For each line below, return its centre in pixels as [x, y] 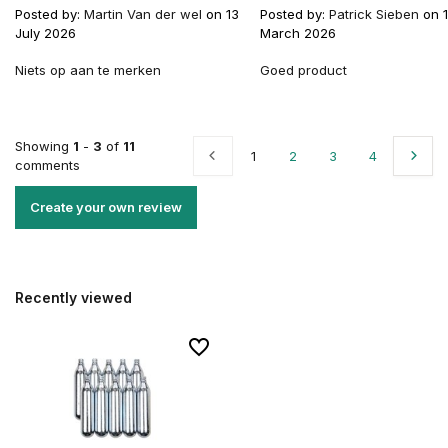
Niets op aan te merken [88, 70]
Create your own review [106, 207]
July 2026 [45, 33]
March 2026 [298, 33]
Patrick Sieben [374, 14]
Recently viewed [73, 297]
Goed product [303, 70]
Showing [44, 146]
